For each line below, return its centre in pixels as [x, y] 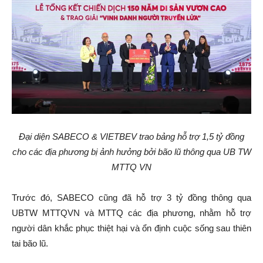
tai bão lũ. [30, 243]
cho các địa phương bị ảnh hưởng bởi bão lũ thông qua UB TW [131, 151]
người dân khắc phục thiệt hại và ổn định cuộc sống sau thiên [131, 228]
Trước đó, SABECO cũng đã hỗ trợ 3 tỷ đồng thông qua [131, 197]
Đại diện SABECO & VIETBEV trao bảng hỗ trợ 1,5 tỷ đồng [131, 136]
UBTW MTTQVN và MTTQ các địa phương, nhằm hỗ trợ [131, 213]
